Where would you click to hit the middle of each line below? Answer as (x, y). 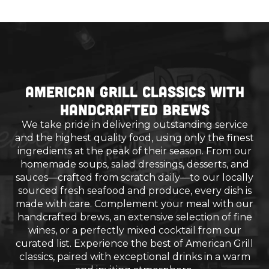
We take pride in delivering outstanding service (134, 125)
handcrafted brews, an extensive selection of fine (134, 217)
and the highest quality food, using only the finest (134, 138)
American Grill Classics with (134, 92)
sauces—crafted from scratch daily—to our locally (134, 178)
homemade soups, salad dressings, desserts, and (134, 165)
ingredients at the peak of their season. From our (134, 151)
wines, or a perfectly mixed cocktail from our (134, 231)
